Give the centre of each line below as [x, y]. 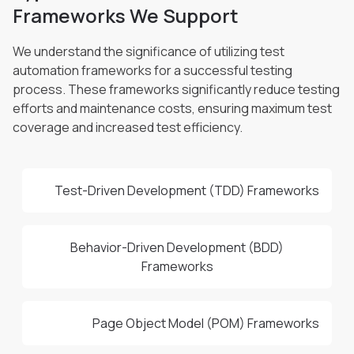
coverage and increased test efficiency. [128, 127]
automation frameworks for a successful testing [153, 70]
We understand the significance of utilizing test [149, 51]
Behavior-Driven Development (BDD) [177, 247]
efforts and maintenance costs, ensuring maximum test [172, 108]
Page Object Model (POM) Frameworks [206, 323]
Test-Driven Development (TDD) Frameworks [187, 190]
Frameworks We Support [126, 15]
